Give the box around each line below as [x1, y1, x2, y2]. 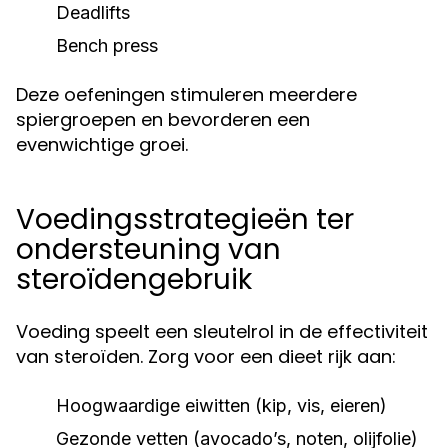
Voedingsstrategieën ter [16, 200, 354, 239]
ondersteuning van [16, 230, 281, 269]
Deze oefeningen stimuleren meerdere [16, 82, 357, 107]
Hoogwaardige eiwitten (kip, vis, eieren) [56, 395, 387, 416]
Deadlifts [56, 2, 130, 23]
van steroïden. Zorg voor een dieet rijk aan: [16, 344, 396, 369]
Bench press [56, 35, 158, 56]
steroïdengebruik [16, 260, 252, 299]
